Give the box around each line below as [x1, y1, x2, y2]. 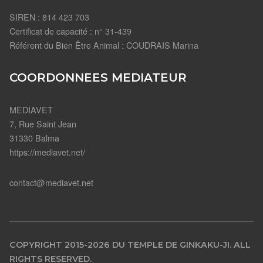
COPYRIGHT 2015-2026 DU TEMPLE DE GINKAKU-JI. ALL [9, 240, 251, 251]
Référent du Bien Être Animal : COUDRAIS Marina [9, 38, 198, 51]
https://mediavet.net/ [9, 146, 85, 159]
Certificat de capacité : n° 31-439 [9, 24, 131, 37]
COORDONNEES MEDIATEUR [9, 70, 187, 85]
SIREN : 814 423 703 [9, 10, 89, 23]
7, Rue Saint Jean [9, 117, 76, 130]
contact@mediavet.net [9, 176, 93, 188]
